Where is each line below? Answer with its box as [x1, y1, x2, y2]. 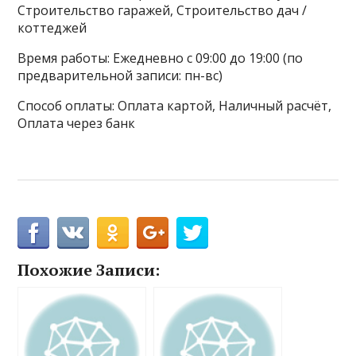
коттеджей [17, 19, 87, 37]
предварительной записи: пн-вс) [17, 67, 223, 85]
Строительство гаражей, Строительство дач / [17, 2, 308, 20]
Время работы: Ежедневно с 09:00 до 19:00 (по [17, 49, 304, 68]
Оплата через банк [17, 114, 136, 133]
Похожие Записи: [17, 259, 161, 281]
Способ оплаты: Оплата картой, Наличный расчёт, [17, 97, 332, 115]
